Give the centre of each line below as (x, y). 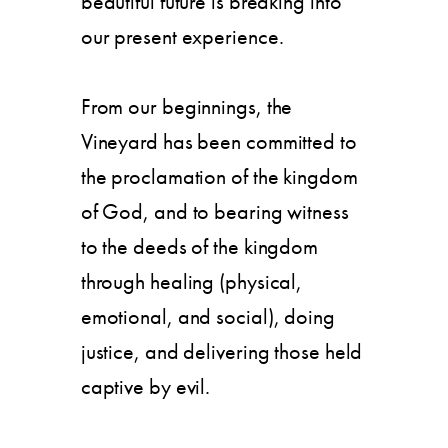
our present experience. (182, 36)
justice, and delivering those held (221, 351)
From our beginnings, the (186, 106)
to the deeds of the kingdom (199, 246)
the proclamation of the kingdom (219, 176)
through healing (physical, (191, 281)
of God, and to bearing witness (214, 211)
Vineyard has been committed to (218, 141)
